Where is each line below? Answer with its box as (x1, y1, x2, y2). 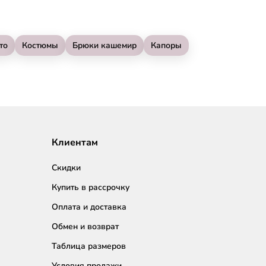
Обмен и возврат (52, 220, 119, 232)
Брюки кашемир (72, 39, 137, 51)
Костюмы (22, 39, 58, 51)
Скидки (52, 161, 81, 173)
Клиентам (52, 135, 98, 149)
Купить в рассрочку (52, 181, 129, 193)
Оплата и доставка (52, 201, 126, 213)
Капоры (151, 39, 182, 51)
